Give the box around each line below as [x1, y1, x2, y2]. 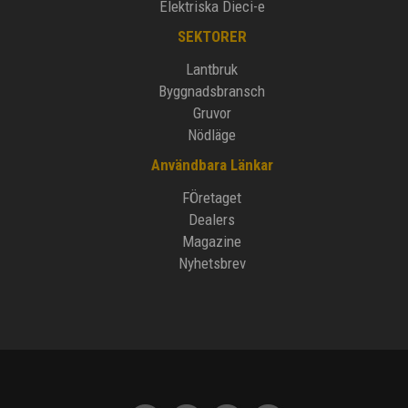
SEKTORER [177, 27, 247, 46]
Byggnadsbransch [158, 82, 266, 101]
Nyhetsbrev [178, 254, 246, 273]
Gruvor [192, 104, 231, 123]
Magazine [182, 232, 242, 251]
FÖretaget [182, 189, 242, 208]
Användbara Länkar [150, 156, 273, 175]
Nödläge [188, 126, 237, 145]
